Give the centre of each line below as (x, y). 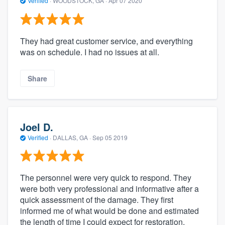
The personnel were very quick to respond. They (106, 178)
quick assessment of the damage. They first (97, 200)
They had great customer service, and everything (106, 41)
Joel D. (37, 127)
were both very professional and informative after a (109, 189)
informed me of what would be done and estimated (109, 211)
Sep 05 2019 (110, 137)
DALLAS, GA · (72, 137)
